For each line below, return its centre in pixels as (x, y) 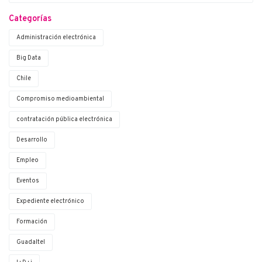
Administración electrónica (56, 38)
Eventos (28, 181)
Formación (32, 222)
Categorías (30, 19)
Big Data (29, 58)
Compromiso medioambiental (60, 99)
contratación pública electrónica (64, 120)
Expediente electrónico (50, 202)
